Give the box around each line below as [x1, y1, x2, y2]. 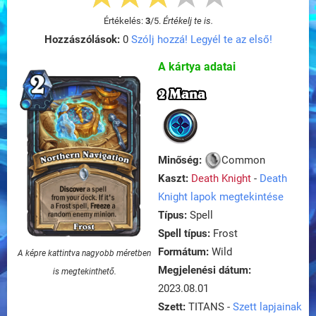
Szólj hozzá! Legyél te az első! [130, 33, 272, 46]
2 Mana [158, 87, 205, 101]
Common [221, 154, 265, 166]
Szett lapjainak [233, 300, 302, 314]
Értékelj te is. [162, 16, 213, 26]
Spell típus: [158, 227, 210, 241]
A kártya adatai [158, 60, 236, 73]
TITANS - [186, 300, 233, 314]
